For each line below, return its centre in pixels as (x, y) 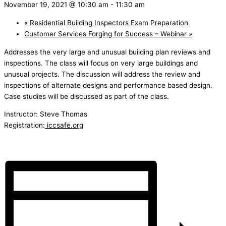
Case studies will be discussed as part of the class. (87, 96)
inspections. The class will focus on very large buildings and (101, 63)
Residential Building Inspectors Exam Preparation (108, 23)
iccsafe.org (64, 125)
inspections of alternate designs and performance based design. (108, 85)
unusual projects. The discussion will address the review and (102, 74)
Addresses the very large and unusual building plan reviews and (107, 52)
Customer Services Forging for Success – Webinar (106, 34)
